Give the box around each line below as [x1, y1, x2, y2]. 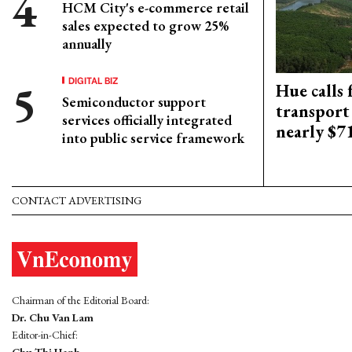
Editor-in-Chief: [12, 327, 78, 342]
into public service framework [62, 129, 244, 147]
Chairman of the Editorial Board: [12, 292, 149, 307]
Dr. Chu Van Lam [12, 310, 93, 324]
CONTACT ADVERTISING [12, 193, 141, 208]
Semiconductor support [62, 93, 206, 111]
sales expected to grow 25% [62, 16, 229, 35]
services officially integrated [62, 111, 232, 129]
